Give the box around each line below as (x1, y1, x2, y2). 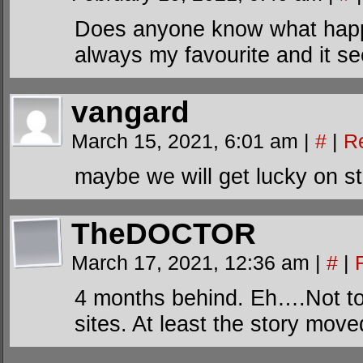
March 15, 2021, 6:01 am (71, 130, 304, 152)
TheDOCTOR (71, 217, 256, 250)
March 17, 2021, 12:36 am (71, 251, 315, 274)
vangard (71, 96, 190, 129)
